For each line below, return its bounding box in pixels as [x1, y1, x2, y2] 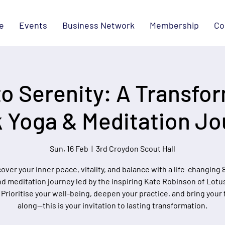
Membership [150, 20, 199, 31]
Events [19, 20, 47, 31]
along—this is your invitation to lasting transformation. [18, 200, 207, 210]
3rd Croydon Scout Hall [96, 144, 175, 154]
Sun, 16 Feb [50, 144, 88, 154]
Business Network [62, 20, 135, 31]
